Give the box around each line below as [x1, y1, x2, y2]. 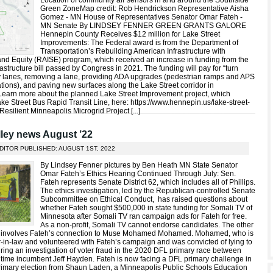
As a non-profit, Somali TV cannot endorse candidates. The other [40, 221, 253, 229]
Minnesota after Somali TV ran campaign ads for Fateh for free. [40, 212, 247, 221]
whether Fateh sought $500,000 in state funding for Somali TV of [40, 204, 252, 212]
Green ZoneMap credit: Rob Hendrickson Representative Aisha [40, 4, 249, 13]
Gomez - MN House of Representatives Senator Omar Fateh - [40, 13, 243, 21]
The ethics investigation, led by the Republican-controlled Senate [40, 186, 255, 195]
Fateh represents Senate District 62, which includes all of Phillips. [40, 178, 255, 186]
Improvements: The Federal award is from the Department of [40, 38, 238, 47]
